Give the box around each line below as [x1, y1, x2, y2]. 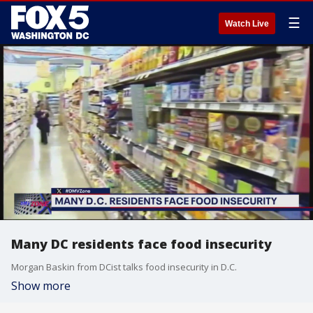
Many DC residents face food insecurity [11, 235, 272, 252]
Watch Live [225, 19, 269, 29]
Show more [11, 278, 71, 293]
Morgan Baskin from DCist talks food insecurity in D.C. [11, 261, 237, 273]
